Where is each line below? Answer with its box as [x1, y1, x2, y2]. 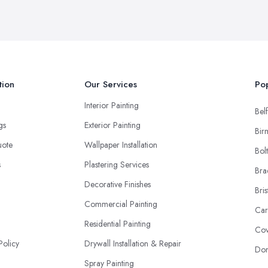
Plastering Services [84, 158, 149, 170]
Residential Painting [84, 217, 151, 230]
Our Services [84, 77, 137, 91]
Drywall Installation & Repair [84, 237, 181, 249]
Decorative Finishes [84, 178, 151, 190]
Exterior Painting [84, 118, 141, 131]
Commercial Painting [84, 197, 157, 210]
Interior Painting [84, 99, 139, 111]
